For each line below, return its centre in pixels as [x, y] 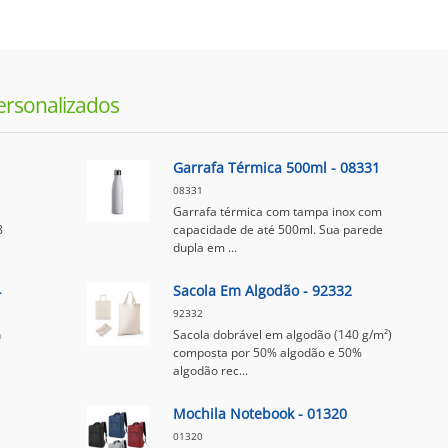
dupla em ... [204, 247]
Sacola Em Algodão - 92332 [262, 290]
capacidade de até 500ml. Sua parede [277, 229]
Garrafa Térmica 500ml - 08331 [276, 167]
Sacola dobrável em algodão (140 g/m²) [282, 334]
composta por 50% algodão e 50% [267, 352]
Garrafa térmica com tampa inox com [277, 211]
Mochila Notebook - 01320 [259, 413]
